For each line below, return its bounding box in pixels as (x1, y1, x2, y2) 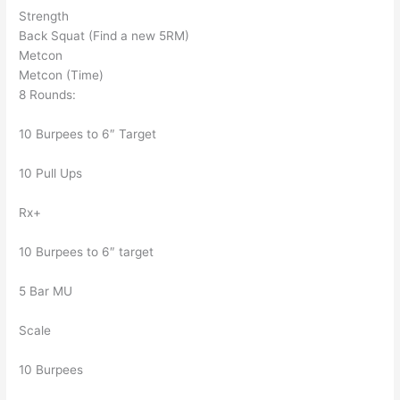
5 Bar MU (19, 284, 73, 299)
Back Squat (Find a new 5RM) (19, 29, 190, 44)
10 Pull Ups (19, 166, 83, 181)
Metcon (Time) (19, 68, 104, 83)
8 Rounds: (19, 87, 77, 103)
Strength (19, 9, 70, 24)
